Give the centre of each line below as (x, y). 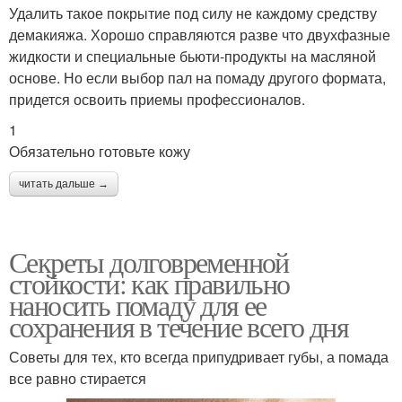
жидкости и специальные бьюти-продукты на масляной (192, 56)
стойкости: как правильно (149, 283)
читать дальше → (64, 184)
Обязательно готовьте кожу (100, 151)
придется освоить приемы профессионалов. (157, 99)
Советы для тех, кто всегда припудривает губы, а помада (199, 356)
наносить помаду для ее (138, 304)
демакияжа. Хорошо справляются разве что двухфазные (200, 34)
